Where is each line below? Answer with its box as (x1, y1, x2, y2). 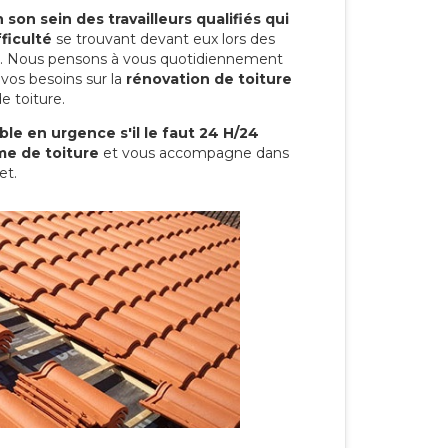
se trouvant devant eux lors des (52, 29, 275, 48)
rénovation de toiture (126, 69, 292, 88)
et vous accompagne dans (99, 143, 289, 162)
